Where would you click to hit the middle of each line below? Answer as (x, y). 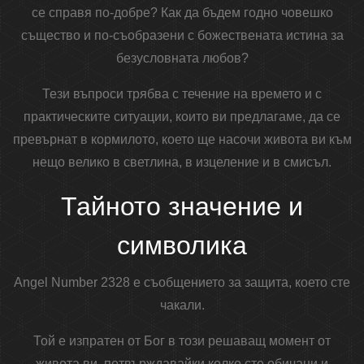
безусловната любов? (182, 58)
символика (182, 246)
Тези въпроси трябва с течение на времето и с (182, 94)
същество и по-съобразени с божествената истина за (182, 36)
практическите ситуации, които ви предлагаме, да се (182, 117)
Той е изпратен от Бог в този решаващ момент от (182, 341)
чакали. (182, 305)
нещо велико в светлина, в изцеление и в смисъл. (182, 162)
